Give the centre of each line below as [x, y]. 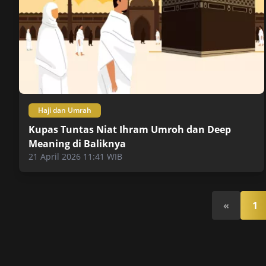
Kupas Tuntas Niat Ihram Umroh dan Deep [130, 130]
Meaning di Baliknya [77, 144]
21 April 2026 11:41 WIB [75, 157]
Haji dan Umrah [65, 110]
